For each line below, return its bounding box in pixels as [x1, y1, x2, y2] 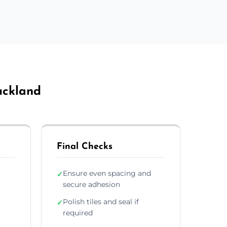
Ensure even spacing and [63, 168, 151, 178]
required [63, 208, 93, 217]
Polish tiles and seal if [63, 197, 139, 206]
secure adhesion [63, 179, 120, 189]
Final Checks [57, 141, 112, 152]
